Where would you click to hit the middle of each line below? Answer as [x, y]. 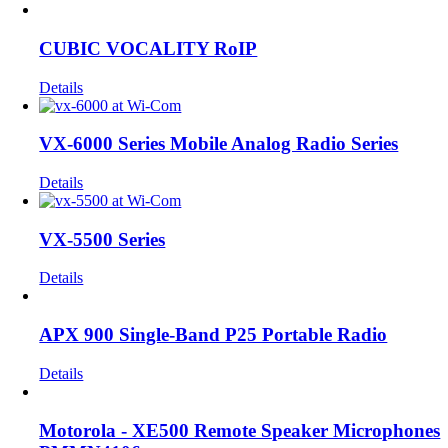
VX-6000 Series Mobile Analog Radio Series [219, 144]
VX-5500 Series [102, 239]
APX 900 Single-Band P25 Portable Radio [213, 335]
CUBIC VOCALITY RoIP [148, 48]
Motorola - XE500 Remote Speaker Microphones [240, 430]
